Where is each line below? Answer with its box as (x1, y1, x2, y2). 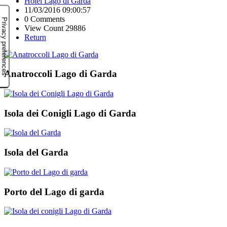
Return (24, 32, 46, 42)
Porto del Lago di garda (4, 186, 104, 197)
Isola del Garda (4, 147, 68, 158)
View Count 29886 (24, 23, 86, 32)
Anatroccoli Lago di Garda (4, 68, 117, 80)
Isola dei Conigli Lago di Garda (4, 107, 136, 119)
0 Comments (24, 14, 65, 23)
